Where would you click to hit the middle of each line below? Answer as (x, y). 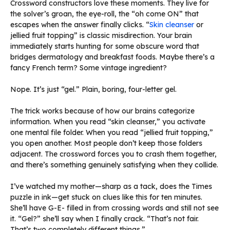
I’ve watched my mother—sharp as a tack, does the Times (111, 186)
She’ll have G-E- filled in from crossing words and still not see (114, 208)
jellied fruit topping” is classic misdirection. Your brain (101, 35)
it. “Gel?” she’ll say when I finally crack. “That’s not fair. (104, 218)
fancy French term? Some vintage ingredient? (89, 68)
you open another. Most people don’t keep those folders (106, 143)
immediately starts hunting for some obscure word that (105, 46)
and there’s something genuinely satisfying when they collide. (114, 165)
